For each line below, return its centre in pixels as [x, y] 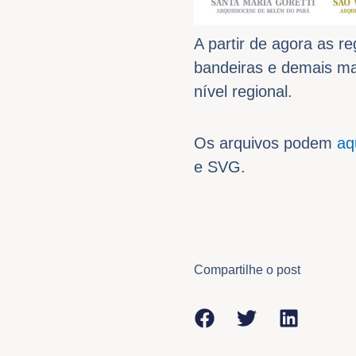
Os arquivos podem [265, 143]
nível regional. [243, 91]
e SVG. [220, 166]
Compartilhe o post [247, 270]
